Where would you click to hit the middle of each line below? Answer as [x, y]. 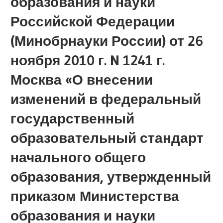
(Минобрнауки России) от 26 [107, 41]
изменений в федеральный [106, 99]
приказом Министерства [95, 196]
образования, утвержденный [111, 176]
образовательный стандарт [107, 138]
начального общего [78, 157]
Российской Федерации [93, 21]
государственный [73, 118]
